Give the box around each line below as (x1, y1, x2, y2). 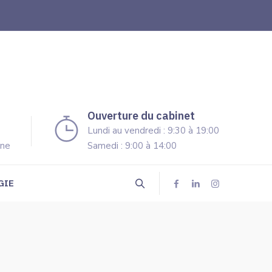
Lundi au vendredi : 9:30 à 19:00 (87, 124, 219, 137)
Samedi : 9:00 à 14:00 (87, 140, 177, 152)
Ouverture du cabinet (87, 109, 195, 123)
